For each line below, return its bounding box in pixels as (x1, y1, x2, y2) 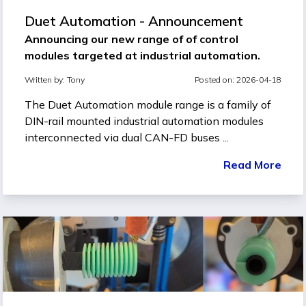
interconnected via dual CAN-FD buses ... (25, 130, 229, 144)
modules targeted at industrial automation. (25, 48, 260, 62)
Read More (223, 157, 281, 171)
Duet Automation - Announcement (25, 12, 243, 29)
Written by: (25, 74, 67, 85)
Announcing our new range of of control (25, 31, 238, 46)
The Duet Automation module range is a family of (25, 97, 271, 111)
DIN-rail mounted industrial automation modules (25, 113, 264, 128)
